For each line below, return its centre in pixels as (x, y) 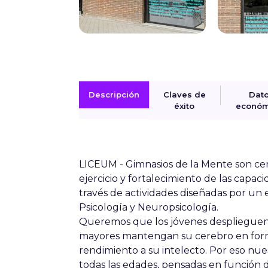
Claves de (184, 95)
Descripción (114, 95)
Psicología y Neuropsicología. (150, 207)
